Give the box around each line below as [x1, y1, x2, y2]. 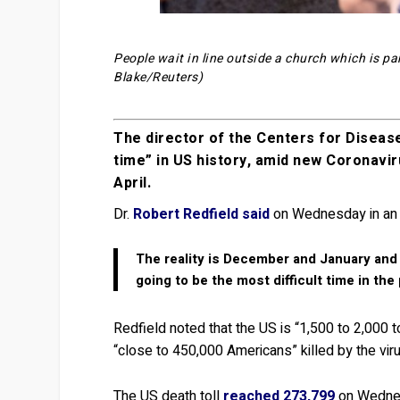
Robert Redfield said [133, 203, 271, 225]
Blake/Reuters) [113, 68, 204, 87]
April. [113, 171, 152, 194]
